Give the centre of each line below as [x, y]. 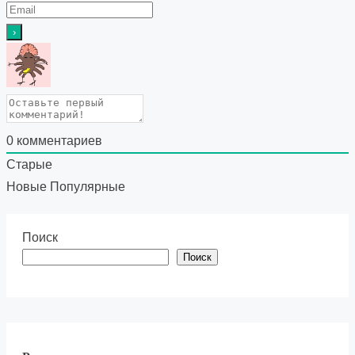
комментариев [58, 140]
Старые [29, 164]
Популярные [88, 186]
